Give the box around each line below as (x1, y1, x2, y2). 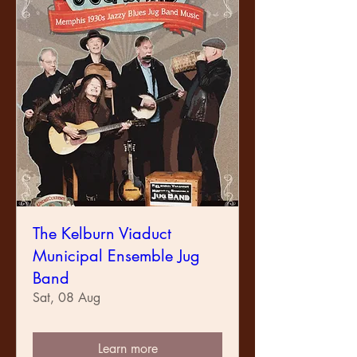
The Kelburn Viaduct (33, 223, 171, 244)
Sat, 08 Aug (33, 289, 100, 306)
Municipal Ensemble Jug (33, 245, 200, 266)
